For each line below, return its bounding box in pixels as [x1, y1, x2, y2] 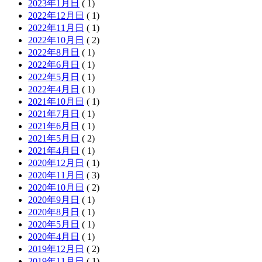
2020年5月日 [28, 219, 80, 229]
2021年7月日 [28, 108, 80, 119]
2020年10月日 [28, 182, 84, 192]
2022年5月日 [28, 71, 80, 82]
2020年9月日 [28, 194, 80, 205]
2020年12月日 [28, 157, 84, 168]
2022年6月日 [28, 59, 80, 70]
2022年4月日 [28, 84, 80, 94]
